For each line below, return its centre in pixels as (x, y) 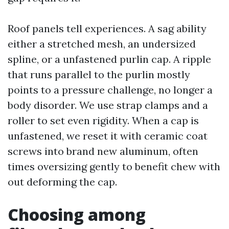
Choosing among (77, 214)
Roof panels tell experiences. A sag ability (107, 28)
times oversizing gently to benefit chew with (114, 166)
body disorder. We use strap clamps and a (108, 105)
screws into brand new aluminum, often (103, 151)
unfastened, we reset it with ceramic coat (108, 136)
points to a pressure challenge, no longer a (110, 90)
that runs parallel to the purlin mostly (99, 74)
